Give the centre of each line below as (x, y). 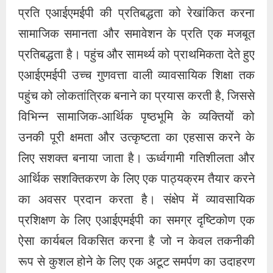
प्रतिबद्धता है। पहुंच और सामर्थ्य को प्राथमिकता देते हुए (136, 55)
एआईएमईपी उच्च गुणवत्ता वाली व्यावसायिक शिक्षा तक (136, 76)
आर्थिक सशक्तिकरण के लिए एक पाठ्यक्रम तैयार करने (136, 180)
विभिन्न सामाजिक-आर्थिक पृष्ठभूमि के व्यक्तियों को (136, 118)
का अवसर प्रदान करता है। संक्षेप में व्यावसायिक (136, 200)
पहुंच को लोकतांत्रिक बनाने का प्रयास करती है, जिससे (136, 97)
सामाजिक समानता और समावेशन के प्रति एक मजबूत (136, 35)
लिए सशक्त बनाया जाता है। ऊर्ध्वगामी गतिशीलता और (136, 159)
